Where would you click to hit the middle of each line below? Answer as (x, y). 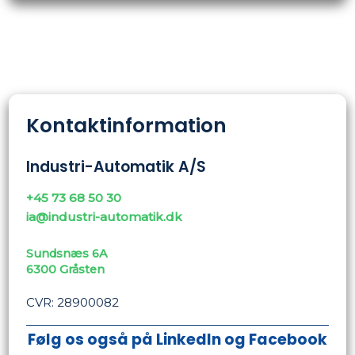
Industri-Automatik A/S (116, 166)
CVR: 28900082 (73, 302)
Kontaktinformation (127, 126)
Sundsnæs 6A (67, 253)
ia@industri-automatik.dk (105, 216)
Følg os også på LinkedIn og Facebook (177, 340)
